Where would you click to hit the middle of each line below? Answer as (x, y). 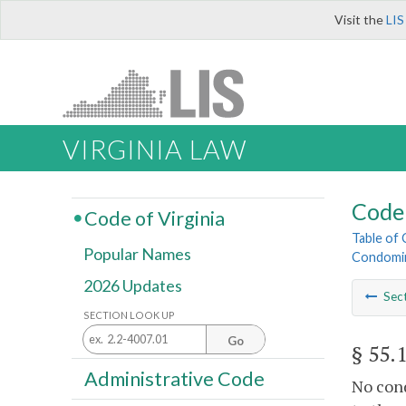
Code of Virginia (154, 218)
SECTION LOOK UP (129, 314)
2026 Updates (133, 286)
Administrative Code (174, 378)
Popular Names (137, 254)
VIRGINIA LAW (155, 150)
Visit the (360, 19)
